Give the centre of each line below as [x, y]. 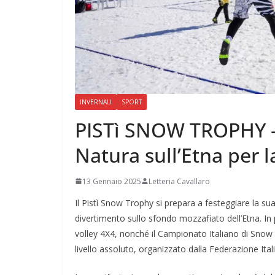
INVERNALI [96, 102]
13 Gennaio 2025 [112, 181]
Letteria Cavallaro [179, 181]
